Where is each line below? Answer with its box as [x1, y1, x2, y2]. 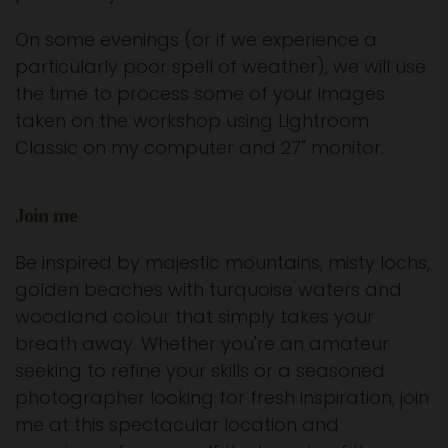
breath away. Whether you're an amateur [15, 331, 389, 357]
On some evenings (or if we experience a [15, 27, 377, 53]
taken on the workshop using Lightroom [15, 108, 369, 134]
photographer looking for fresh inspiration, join [15, 385, 429, 411]
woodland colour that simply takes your [15, 304, 374, 330]
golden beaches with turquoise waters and [15, 277, 402, 303]
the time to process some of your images [15, 81, 385, 107]
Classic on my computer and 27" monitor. [15, 135, 384, 161]
